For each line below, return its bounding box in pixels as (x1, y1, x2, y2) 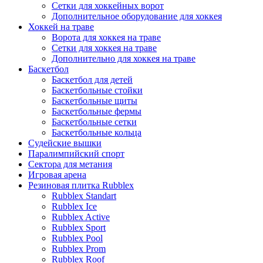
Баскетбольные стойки (52, 85, 143, 96)
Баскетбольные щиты (52, 96, 137, 106)
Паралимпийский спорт (28, 149, 124, 159)
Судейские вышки (28, 138, 102, 149)
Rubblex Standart (52, 191, 116, 201)
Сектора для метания (28, 159, 112, 170)
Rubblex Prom (52, 244, 106, 254)
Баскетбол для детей (52, 75, 133, 85)
